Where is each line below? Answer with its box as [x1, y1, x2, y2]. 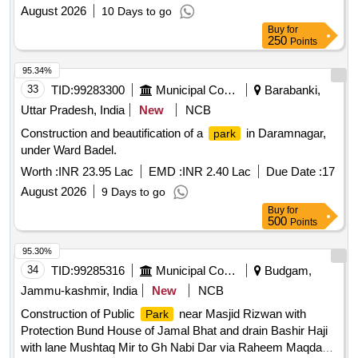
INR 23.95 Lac [58, 165, 133, 179]
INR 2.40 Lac [182, 165, 251, 179]
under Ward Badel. [21, 143, 117, 157]
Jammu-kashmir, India [21, 284, 137, 298]
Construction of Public [21, 307, 138, 321]
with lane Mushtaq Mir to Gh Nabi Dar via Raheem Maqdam [21, 340, 332, 355]
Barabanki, [261, 83, 320, 97]
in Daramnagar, [243, 126, 326, 141]
